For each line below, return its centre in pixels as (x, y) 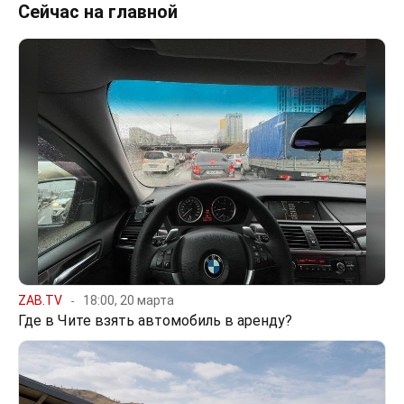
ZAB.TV (40, 300)
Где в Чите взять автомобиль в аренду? (155, 320)
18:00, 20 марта (129, 300)
